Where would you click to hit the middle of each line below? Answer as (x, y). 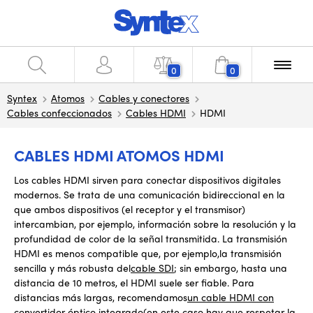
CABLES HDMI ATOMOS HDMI (119, 155)
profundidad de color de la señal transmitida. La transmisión (151, 238)
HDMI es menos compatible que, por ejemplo (116, 253)
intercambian (44, 224)
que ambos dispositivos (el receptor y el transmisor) (130, 209)
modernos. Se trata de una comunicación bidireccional (138, 194)
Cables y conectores (144, 98)
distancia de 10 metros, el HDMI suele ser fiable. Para (134, 282)
